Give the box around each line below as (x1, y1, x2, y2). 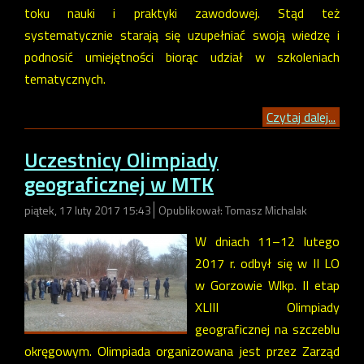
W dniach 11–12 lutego (195, 231, 340, 251)
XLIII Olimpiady (195, 297, 340, 317)
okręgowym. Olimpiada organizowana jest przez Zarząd (24, 340, 340, 361)
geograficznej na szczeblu (195, 318, 340, 339)
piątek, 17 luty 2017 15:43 (24, 201, 154, 219)
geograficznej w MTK (24, 167, 214, 200)
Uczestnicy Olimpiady (24, 143, 219, 175)
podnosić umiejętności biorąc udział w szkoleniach (24, 47, 340, 67)
